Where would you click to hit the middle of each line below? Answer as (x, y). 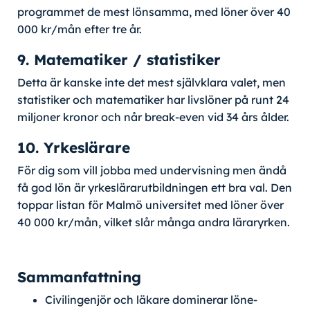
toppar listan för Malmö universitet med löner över (151, 204)
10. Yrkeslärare (74, 147)
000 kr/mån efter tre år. (80, 29)
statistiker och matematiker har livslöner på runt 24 (153, 99)
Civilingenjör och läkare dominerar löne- (151, 300)
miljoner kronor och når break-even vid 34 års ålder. (153, 117)
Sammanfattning (79, 277)
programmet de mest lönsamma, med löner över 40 (154, 11)
